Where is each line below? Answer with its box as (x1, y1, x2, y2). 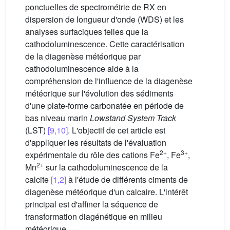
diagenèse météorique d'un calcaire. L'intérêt (25, 186, 188, 198)
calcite (25, 174, 51, 186)
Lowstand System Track (90, 112, 176, 124)
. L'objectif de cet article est (68, 124, 165, 137)
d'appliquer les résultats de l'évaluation (25, 137, 166, 149)
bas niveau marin (25, 112, 90, 124)
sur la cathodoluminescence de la (44, 161, 168, 174)
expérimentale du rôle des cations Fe (25, 149, 160, 161)
